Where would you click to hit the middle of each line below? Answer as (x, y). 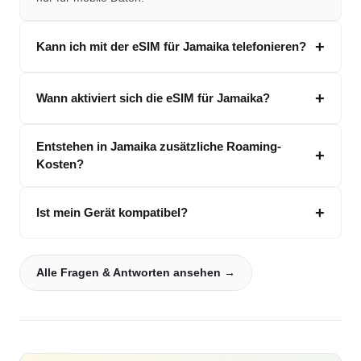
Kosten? (60, 164)
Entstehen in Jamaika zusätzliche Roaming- (159, 146)
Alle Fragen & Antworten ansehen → (136, 272)
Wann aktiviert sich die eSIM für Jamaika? (153, 98)
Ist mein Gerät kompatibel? (112, 212)
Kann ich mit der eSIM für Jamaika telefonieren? (171, 46)
